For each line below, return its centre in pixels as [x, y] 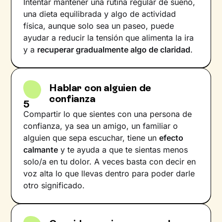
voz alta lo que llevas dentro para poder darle [109, 173]
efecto [171, 138]
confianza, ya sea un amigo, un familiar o [101, 126]
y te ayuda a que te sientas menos [123, 149]
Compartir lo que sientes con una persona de [108, 114]
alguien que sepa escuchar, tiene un [91, 138]
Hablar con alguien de [100, 87]
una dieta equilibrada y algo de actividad [100, 14]
